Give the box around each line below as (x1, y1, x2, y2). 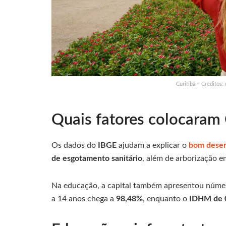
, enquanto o (143, 194, 189, 203)
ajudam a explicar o (117, 141, 189, 149)
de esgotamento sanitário (51, 154, 142, 162)
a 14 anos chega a (51, 194, 116, 203)
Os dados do (51, 141, 98, 149)
